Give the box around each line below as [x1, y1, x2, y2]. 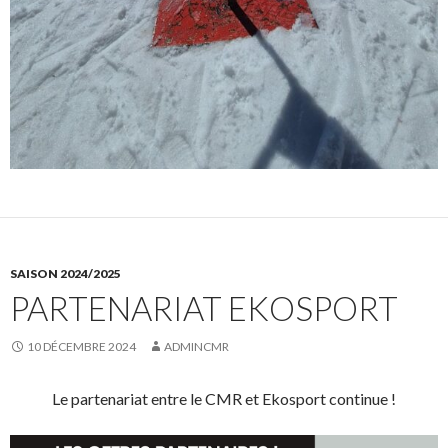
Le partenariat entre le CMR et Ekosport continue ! [52, 388, 396, 408]
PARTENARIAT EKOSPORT [10, 287, 398, 328]
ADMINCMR [164, 338, 229, 354]
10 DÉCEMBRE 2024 [27, 338, 136, 354]
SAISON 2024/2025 [10, 265, 121, 281]
